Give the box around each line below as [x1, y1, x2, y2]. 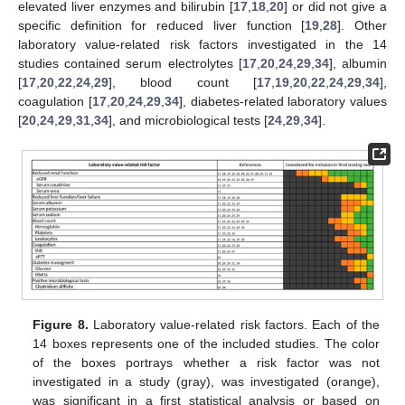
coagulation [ [18, 94, 92, 108]
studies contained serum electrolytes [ [18, 56, 242, 71]
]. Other [337, 18, 388, 33]
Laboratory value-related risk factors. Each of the [88, 316, 380, 332]
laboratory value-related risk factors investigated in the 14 [18, 37, 387, 52]
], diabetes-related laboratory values [178, 94, 387, 108]
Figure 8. [33, 316, 89, 332]
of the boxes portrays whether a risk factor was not [33, 354, 380, 370]
